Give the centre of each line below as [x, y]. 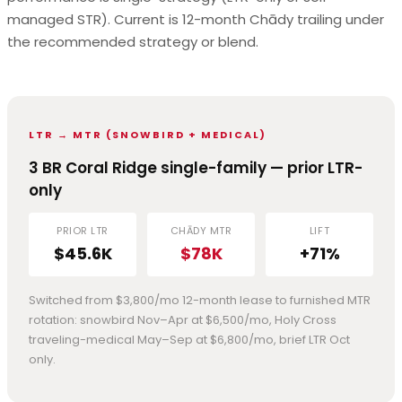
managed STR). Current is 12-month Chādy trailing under [196, 19]
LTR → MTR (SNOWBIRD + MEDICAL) [148, 134]
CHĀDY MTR [201, 230]
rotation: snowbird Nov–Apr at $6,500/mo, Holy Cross [183, 319]
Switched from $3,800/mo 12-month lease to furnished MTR [200, 300]
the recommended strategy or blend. [133, 41]
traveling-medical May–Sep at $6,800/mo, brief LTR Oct [189, 339]
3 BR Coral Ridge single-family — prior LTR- [196, 167]
